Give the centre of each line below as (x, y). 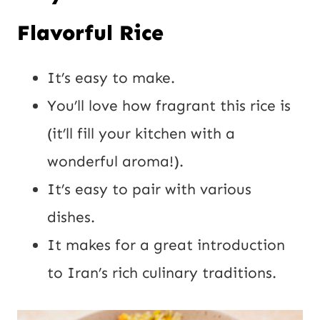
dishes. (71, 217)
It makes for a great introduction (166, 245)
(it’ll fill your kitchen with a (141, 133)
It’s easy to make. (111, 77)
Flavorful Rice (90, 32)
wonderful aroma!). (115, 161)
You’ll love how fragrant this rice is (169, 105)
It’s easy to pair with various (149, 189)
